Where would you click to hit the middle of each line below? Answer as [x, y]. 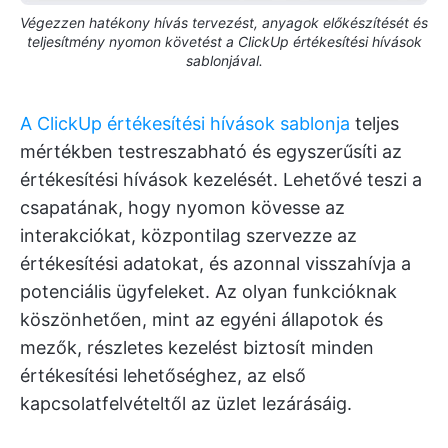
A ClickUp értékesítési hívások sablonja [185, 124]
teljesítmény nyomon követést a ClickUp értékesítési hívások [224, 42]
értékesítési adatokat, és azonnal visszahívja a [215, 264]
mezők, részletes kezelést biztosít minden [197, 348]
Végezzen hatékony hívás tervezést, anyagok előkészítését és [224, 23]
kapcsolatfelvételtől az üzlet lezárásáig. [186, 404]
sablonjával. [224, 61]
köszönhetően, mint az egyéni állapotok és [201, 320]
